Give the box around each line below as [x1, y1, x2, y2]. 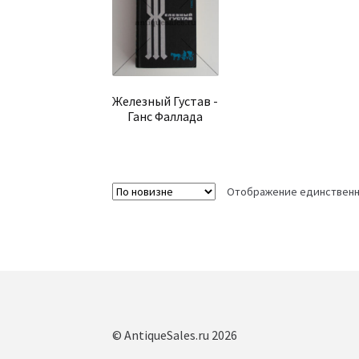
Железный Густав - [112, 93, 219, 110]
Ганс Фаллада [127, 108, 204, 125]
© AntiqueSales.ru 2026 [112, 327, 238, 344]
